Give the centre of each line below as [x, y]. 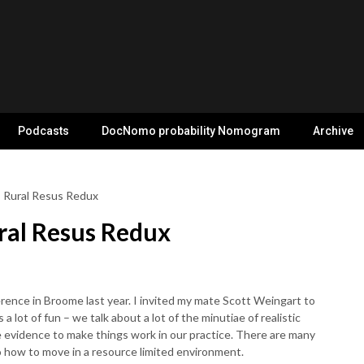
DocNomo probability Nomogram [191, 131]
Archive [333, 131]
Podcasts [43, 131]
